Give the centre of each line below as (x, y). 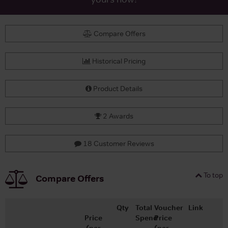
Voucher (168, 207)
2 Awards (117, 116)
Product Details (117, 88)
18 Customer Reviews (118, 143)
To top (212, 175)
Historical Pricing (118, 61)
